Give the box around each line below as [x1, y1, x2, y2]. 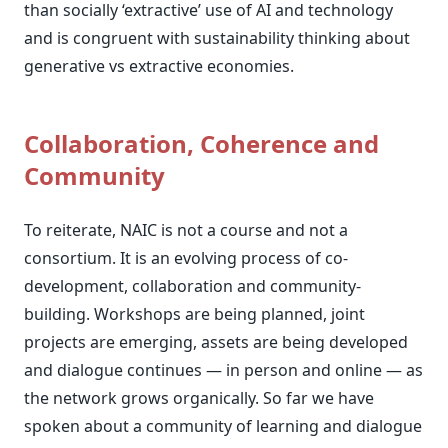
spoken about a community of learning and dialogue [24, 414, 422, 437]
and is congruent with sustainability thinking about [24, 26, 410, 49]
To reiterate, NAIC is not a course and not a [24, 218, 348, 241]
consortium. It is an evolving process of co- [24, 246, 348, 269]
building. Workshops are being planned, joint [24, 302, 365, 325]
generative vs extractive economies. [24, 54, 294, 77]
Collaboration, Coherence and [24, 126, 379, 160]
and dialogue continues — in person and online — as [24, 358, 423, 381]
